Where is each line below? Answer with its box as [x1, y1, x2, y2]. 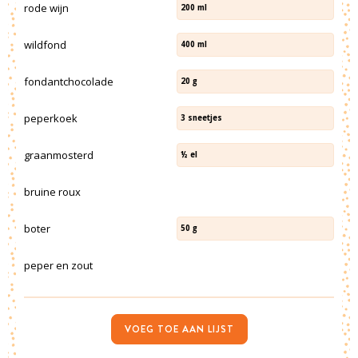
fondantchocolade [24, 74, 113, 89]
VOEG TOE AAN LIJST [124, 321, 234, 336]
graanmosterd [24, 147, 93, 162]
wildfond [24, 37, 66, 52]
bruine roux [24, 184, 81, 199]
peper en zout [24, 257, 93, 272]
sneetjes [188, 113, 223, 123]
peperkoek [24, 110, 78, 125]
